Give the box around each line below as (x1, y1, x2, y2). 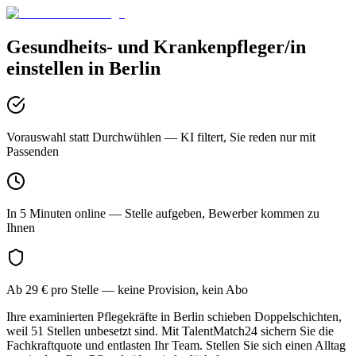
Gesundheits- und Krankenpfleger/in (6, 36, 306, 57)
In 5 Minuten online (6, 206, 106, 220)
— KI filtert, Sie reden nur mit (161, 130, 315, 144)
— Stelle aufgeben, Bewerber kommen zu (106, 206, 319, 220)
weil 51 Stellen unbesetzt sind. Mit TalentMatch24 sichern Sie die (6, 323, 334, 338)
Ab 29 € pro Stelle (6, 282, 99, 296)
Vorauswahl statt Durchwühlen (6, 130, 161, 144)
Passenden (6, 144, 59, 158)
